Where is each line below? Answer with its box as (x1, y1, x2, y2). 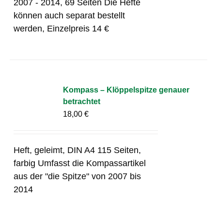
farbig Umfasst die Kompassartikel (14, 158, 146, 168)
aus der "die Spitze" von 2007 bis (14, 171, 141, 181)
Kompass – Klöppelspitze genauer (63, 85, 190, 94)
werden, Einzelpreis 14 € (14, 23, 109, 33)
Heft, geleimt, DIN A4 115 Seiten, (14, 145, 141, 155)
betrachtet (63, 97, 101, 106)
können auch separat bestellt (14, 10, 125, 20)
